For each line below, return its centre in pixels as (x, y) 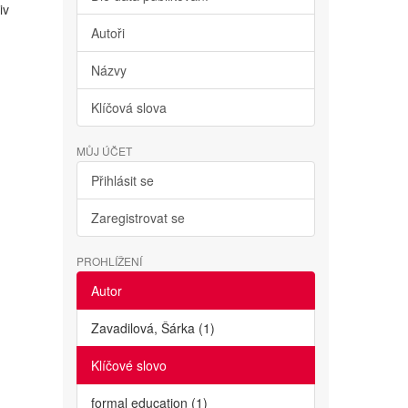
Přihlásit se (122, 180)
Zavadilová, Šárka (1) (153, 328)
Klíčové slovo (128, 365)
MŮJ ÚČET (104, 151)
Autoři (107, 33)
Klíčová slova (128, 107)
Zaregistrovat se (138, 218)
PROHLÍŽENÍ (109, 261)
